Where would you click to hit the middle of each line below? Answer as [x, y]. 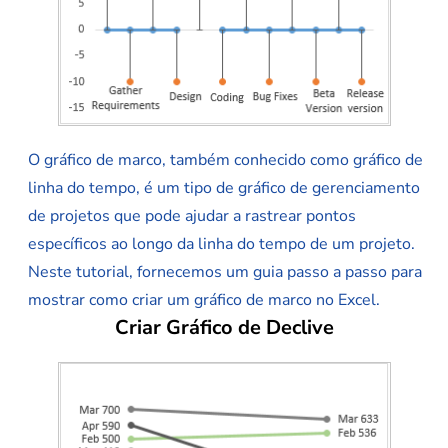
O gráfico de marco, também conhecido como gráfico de [225, 160]
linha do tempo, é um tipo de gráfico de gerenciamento [224, 188]
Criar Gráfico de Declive [224, 328]
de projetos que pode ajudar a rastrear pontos [192, 216]
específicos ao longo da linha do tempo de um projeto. [221, 244]
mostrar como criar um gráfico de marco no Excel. [204, 300]
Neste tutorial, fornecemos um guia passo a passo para [225, 272]
